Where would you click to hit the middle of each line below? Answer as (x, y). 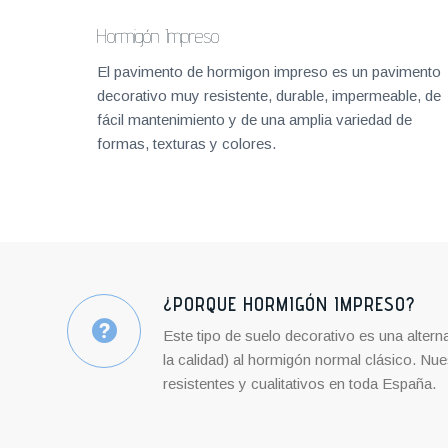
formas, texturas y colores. (186, 143)
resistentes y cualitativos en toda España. (299, 383)
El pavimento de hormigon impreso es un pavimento (269, 71)
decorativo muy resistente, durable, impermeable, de (269, 95)
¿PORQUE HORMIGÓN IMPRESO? (289, 304)
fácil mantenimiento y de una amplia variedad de (254, 119)
